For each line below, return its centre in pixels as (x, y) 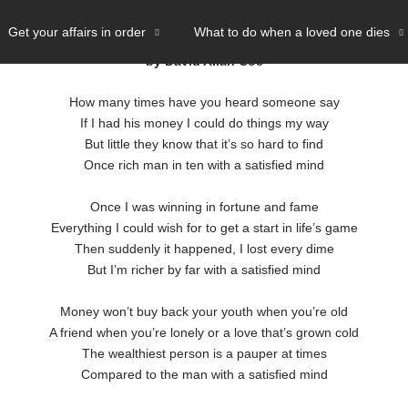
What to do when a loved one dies (292, 32)
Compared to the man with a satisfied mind (204, 375)
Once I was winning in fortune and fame (204, 207)
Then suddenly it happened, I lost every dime (204, 249)
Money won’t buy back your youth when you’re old (204, 312)
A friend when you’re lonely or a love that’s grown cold (204, 333)
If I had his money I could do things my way (204, 123)
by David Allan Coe (204, 61)
